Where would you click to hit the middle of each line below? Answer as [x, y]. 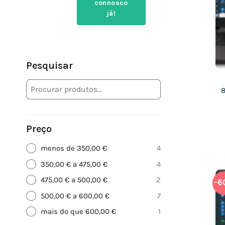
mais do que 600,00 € [78, 212]
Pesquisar [49, 66]
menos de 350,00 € [74, 148]
